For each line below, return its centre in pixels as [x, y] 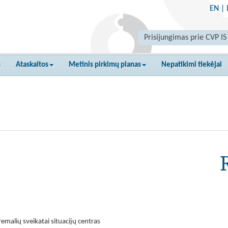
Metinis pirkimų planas [105, 65]
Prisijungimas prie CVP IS [185, 38]
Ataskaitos [32, 65]
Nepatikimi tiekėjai [192, 65]
